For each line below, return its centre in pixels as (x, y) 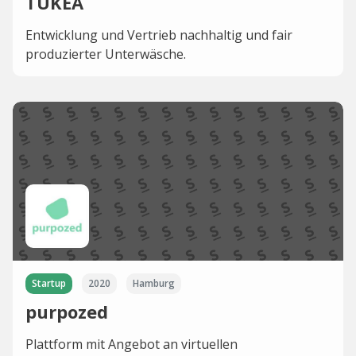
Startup (49, 284)
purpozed (67, 312)
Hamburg (154, 284)
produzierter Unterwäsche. (106, 54)
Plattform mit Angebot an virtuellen (132, 344)
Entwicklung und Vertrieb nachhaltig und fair (159, 35)
